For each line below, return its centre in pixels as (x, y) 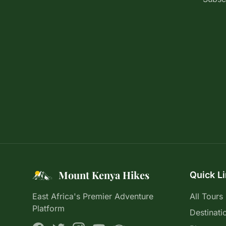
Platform (48, 208)
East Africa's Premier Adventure (93, 196)
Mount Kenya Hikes (104, 175)
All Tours (206, 196)
